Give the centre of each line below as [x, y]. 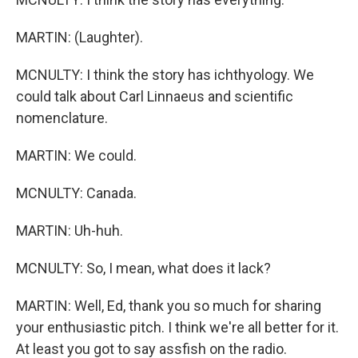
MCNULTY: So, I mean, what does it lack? [143, 268]
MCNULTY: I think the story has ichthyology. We [165, 75]
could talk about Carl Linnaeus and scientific [155, 96]
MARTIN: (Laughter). [80, 37]
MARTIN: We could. [76, 155]
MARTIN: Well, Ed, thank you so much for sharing [169, 306]
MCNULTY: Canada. [76, 193]
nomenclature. [62, 118]
